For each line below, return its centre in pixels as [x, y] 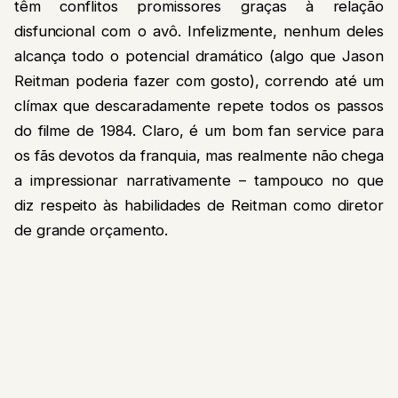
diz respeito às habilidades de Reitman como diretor [199, 205]
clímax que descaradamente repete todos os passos [199, 105]
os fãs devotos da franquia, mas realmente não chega [199, 155]
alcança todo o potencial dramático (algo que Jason [199, 56]
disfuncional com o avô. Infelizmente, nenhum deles [199, 31]
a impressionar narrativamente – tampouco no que [199, 180]
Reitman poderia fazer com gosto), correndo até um [199, 80]
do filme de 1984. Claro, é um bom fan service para [199, 130]
